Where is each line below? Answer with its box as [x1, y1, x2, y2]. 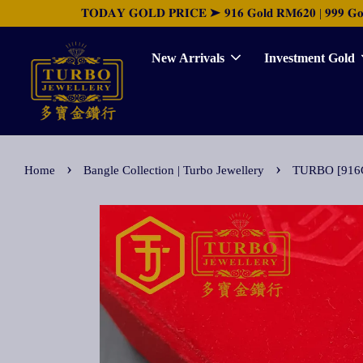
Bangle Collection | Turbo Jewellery [83, 164, 267, 177]
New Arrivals [152, 51, 225, 65]
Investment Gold [264, 51, 356, 65]
